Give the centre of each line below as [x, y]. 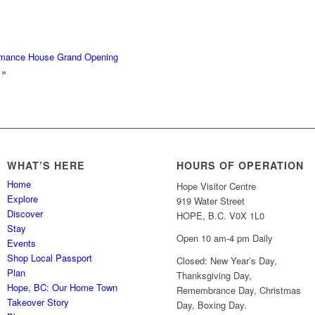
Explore [23, 199]
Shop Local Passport [50, 258]
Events [22, 243]
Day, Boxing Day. [212, 305]
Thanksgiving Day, [214, 276]
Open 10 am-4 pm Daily [225, 238]
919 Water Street [211, 201]
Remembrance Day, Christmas [239, 290]
